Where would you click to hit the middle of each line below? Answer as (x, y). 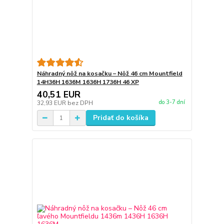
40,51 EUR (58, 95)
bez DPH (80, 103)
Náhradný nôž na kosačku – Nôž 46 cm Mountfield (109, 74)
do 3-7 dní (172, 102)
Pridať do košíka (120, 118)
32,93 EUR (52, 103)
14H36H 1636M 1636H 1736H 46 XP (88, 82)
